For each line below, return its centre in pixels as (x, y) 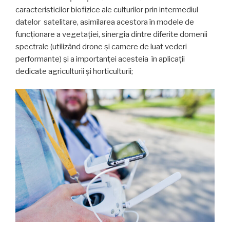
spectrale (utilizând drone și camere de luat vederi (101, 46)
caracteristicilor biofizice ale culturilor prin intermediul (108, 9)
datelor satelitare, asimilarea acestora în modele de (105, 22)
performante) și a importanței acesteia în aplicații (100, 59)
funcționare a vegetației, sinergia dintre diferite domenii (111, 34)
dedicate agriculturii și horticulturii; (74, 71)
